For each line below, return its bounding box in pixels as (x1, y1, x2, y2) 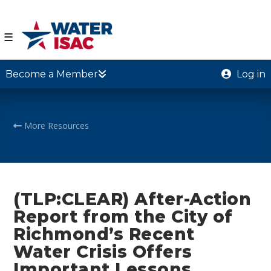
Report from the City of (13, 206, 233, 227)
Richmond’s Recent (13, 223, 195, 244)
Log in (234, 68, 266, 80)
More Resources (22, 119, 90, 131)
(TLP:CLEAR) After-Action (13, 188, 252, 209)
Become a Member (5, 68, 98, 80)
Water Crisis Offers (13, 241, 192, 262)
